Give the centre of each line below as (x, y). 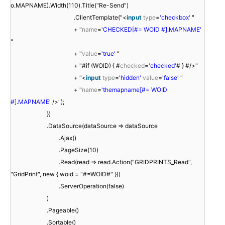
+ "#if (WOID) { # (97, 65)
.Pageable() (63, 210)
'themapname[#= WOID (134, 89)
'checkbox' (175, 17)
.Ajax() (68, 138)
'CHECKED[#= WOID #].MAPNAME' (151, 29)
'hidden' (130, 77)
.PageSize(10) (79, 150)
